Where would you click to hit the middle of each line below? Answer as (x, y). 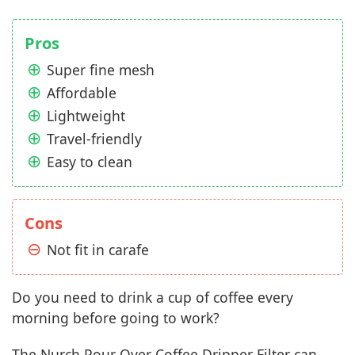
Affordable (82, 93)
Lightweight (86, 116)
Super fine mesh (101, 70)
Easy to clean (90, 162)
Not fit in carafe (98, 250)
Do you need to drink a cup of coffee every (153, 298)
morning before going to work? (116, 318)
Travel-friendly (94, 139)
